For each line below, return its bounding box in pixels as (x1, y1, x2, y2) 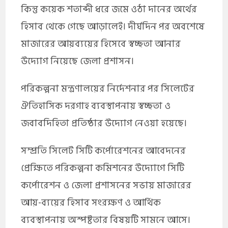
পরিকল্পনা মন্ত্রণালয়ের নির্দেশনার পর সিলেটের (21, 80, 195, 97)
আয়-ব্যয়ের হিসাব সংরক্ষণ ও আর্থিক (21, 194, 161, 211)
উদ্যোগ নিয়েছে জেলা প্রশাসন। (21, 53, 134, 69)
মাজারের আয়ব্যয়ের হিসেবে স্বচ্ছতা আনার (21, 36, 181, 52)
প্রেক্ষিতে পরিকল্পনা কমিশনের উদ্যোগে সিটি (21, 160, 185, 176)
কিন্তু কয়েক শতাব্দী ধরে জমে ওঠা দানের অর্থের (21, 1, 197, 17)
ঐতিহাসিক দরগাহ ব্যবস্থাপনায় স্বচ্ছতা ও (21, 98, 171, 114)
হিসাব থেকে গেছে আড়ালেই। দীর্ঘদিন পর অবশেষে (21, 18, 205, 35)
